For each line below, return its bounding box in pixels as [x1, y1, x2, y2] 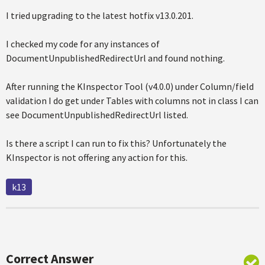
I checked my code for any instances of [6, 38, 160, 50]
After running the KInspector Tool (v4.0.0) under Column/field [6, 80, 254, 92]
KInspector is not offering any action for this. [6, 151, 188, 163]
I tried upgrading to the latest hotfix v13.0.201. [6, 9, 193, 21]
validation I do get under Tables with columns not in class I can [6, 95, 258, 106]
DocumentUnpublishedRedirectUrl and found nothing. [6, 52, 225, 64]
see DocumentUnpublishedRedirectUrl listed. [6, 109, 188, 121]
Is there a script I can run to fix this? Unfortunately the [6, 137, 227, 149]
